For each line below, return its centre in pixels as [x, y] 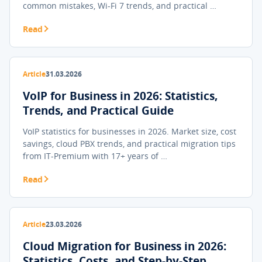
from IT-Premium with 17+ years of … [95, 156]
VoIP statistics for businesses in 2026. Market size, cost [130, 131]
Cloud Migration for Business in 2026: [125, 246]
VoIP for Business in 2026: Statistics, [120, 96]
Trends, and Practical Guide [98, 111]
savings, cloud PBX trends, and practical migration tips [129, 144]
